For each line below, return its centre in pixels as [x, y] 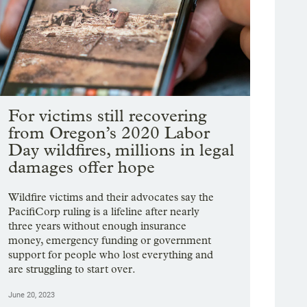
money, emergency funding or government [110, 241]
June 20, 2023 [32, 295]
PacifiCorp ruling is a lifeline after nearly [104, 212]
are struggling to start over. [72, 269]
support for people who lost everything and [111, 255]
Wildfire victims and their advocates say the [111, 197]
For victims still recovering [108, 116]
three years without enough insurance [98, 226]
